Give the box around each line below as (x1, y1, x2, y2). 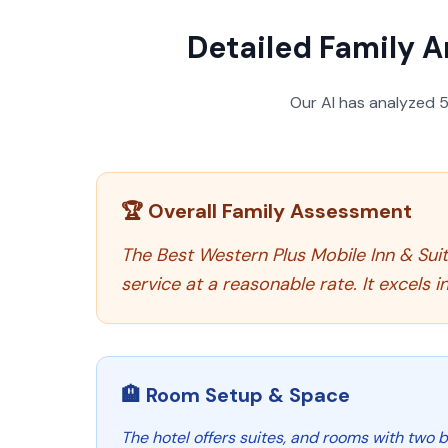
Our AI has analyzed (289, 92, 439, 113)
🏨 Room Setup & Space (121, 382, 350, 408)
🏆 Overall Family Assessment (121, 198, 412, 224)
